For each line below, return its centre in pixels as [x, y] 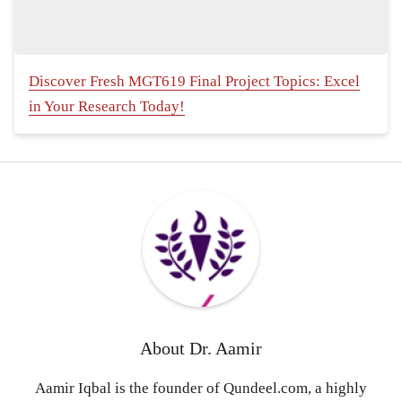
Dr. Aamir [226, 349]
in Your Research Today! [107, 107]
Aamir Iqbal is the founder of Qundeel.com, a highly [201, 389]
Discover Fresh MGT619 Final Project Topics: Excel [194, 82]
